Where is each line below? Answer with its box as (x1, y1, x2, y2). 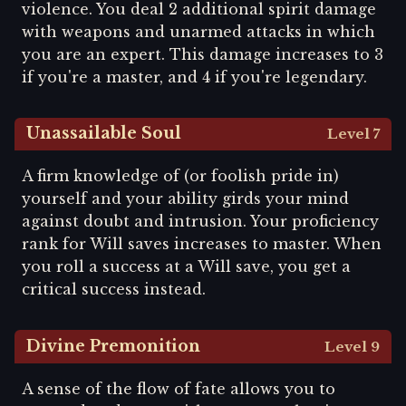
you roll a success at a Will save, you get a (22, 257, 351, 276)
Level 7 (326, 125, 380, 143)
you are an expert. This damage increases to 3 (22, 44, 383, 63)
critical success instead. (22, 280, 206, 299)
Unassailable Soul (26, 123, 182, 144)
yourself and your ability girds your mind (22, 189, 349, 208)
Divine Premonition (26, 336, 201, 357)
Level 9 (324, 338, 380, 356)
